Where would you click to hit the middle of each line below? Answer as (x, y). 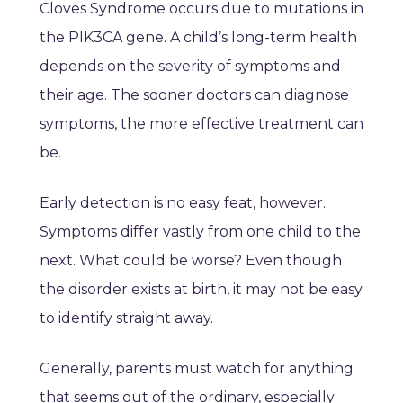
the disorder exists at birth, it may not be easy (201, 290)
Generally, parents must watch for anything (197, 369)
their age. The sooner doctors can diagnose (194, 95)
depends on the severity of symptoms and (190, 67)
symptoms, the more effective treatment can (201, 124)
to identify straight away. (126, 318)
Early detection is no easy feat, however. (183, 203)
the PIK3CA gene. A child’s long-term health (198, 38)
